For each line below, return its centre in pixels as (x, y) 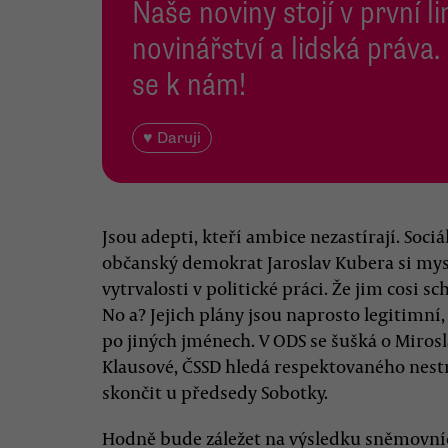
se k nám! (189, 84)
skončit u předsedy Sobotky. (215, 392)
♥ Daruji (172, 138)
